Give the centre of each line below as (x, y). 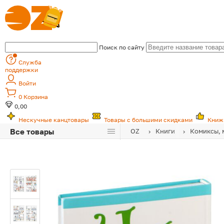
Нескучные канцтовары (54, 120)
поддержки (21, 70)
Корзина (36, 97)
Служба (30, 62)
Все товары (32, 131)
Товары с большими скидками (148, 120)
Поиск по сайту (122, 47)
